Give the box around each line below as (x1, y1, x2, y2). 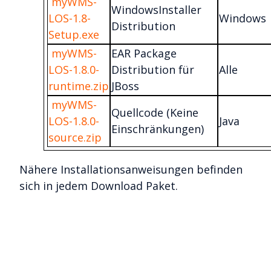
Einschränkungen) (111, 122, 204, 137)
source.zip (48, 130, 102, 145)
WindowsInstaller (111, 2, 201, 18)
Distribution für (111, 62, 194, 77)
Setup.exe (48, 27, 99, 42)
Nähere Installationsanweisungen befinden (19, 162, 243, 177)
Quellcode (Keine (111, 105, 198, 120)
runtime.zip (48, 79, 109, 94)
